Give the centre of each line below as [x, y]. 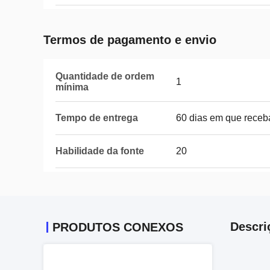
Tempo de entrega [97, 118]
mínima [72, 87]
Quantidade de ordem [105, 76]
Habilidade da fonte [100, 151]
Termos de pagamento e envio [130, 40]
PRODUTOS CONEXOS [118, 227]
